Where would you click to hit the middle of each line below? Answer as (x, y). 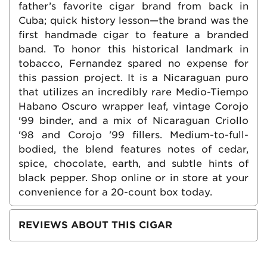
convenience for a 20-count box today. (115, 192)
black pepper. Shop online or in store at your (133, 178)
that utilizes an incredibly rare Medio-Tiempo (133, 92)
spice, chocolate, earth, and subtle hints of (133, 163)
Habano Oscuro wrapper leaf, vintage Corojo (133, 106)
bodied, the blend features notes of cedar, (133, 149)
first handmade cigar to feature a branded (133, 35)
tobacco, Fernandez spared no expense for (133, 63)
